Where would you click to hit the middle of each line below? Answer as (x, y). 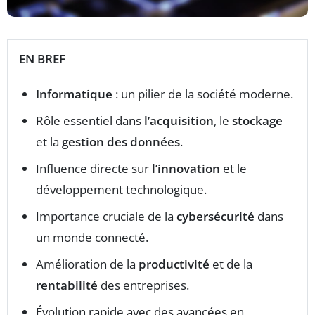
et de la (231, 264)
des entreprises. (143, 285)
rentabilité (67, 285)
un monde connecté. (92, 238)
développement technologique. (121, 190)
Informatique (74, 94)
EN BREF (42, 59)
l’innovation (186, 169)
